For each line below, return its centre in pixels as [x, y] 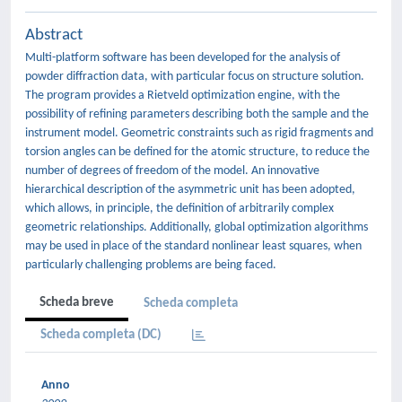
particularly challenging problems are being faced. [151, 265]
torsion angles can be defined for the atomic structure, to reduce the [197, 152]
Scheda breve [77, 303]
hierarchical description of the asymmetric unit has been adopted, [190, 190]
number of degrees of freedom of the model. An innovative [172, 171]
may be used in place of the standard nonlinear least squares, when [193, 246]
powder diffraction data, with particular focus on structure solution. [195, 77]
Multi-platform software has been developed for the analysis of [183, 58]
